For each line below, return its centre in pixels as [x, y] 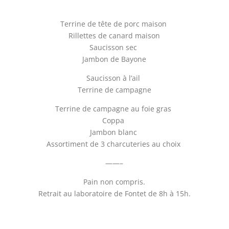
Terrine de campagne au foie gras [114, 108]
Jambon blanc [114, 132]
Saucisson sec [114, 47]
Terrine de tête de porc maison [114, 24]
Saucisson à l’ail [114, 78]
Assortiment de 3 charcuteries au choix [114, 144]
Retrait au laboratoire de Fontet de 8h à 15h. [114, 193]
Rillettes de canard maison [114, 35]
